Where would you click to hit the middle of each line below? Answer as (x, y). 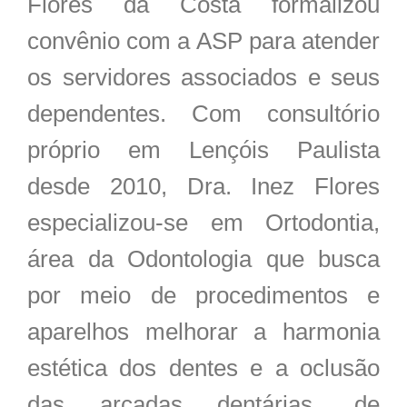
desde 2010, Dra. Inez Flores (203, 187)
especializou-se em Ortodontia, (203, 223)
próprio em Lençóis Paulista (203, 150)
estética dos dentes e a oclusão (203, 368)
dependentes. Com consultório (203, 114)
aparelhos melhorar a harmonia (203, 332)
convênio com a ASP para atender (203, 41)
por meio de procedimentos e (203, 296)
